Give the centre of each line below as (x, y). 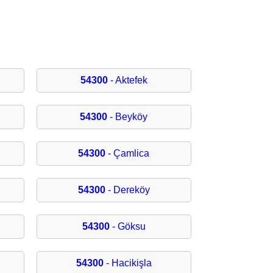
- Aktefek (127, 80)
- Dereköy (127, 190)
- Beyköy (128, 117)
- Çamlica (128, 154)
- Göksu (127, 227)
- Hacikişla (127, 263)
